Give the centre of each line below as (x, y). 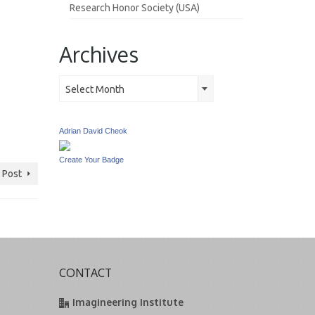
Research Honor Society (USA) (134, 8)
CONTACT (85, 272)
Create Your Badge (91, 160)
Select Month (95, 89)
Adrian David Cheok (93, 131)
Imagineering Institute (128, 302)
